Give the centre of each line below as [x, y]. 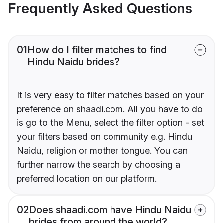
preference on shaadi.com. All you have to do [110, 109]
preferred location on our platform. [87, 179]
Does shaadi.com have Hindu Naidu [110, 210]
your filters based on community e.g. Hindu [105, 137]
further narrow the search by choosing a [99, 165]
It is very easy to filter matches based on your [110, 95]
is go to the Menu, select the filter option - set [111, 123]
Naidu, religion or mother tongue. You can [102, 151]
